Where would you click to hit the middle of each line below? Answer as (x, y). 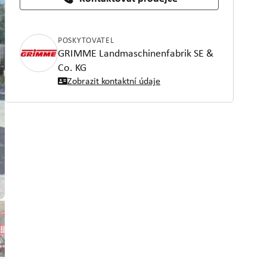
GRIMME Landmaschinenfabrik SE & (136, 53)
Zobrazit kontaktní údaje (114, 81)
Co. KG (72, 67)
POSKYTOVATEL (86, 40)
